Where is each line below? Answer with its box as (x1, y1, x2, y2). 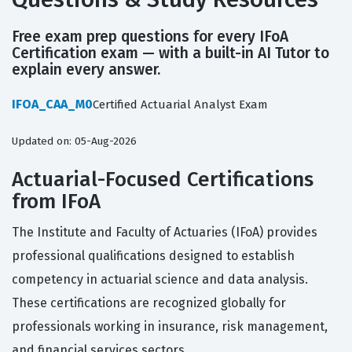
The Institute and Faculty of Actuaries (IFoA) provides (12, 225, 317, 240)
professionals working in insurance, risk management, (12, 319, 328, 335)
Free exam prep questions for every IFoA (12, 27, 288, 46)
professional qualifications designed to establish (12, 248, 295, 264)
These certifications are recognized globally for (12, 295, 286, 311)
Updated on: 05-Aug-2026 (12, 134, 137, 148)
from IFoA (12, 189, 101, 214)
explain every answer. (12, 60, 160, 79)
